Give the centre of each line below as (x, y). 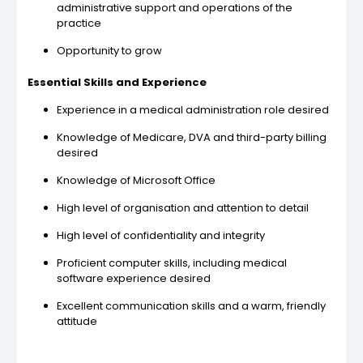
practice (79, 23)
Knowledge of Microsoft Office (136, 181)
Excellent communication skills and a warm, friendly (191, 306)
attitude (77, 322)
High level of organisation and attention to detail (183, 208)
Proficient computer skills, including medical (172, 263)
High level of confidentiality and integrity (161, 236)
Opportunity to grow (109, 51)
